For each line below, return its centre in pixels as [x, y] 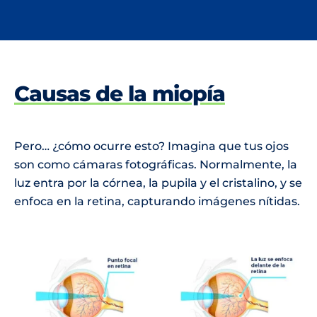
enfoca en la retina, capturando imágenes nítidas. [157, 201]
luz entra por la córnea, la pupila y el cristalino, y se [158, 183]
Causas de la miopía [119, 93]
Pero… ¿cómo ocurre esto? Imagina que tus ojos [151, 146]
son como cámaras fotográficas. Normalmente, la [155, 164]
